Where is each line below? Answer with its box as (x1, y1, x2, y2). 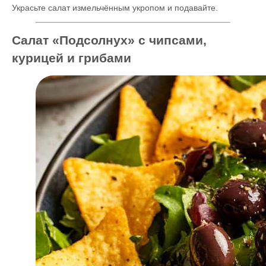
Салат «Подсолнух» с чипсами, (12, 33, 207, 47)
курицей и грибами (12, 51, 131, 65)
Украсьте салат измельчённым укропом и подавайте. (12, 3, 218, 12)
